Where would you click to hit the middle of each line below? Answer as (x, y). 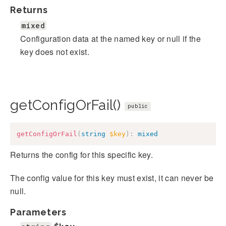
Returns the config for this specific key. (82, 155)
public (138, 106)
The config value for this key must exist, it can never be (112, 178)
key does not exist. (55, 51)
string (93, 134)
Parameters (38, 212)
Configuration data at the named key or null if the (111, 38)
